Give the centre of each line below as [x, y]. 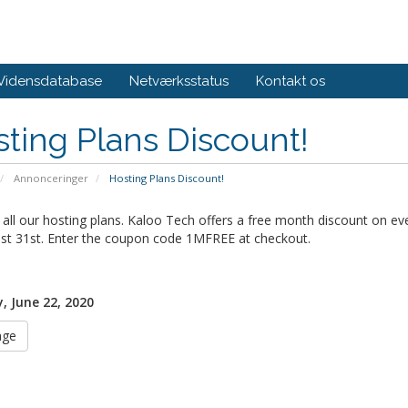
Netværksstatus [179, 81]
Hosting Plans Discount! [165, 178]
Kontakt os [291, 81]
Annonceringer [51, 178]
